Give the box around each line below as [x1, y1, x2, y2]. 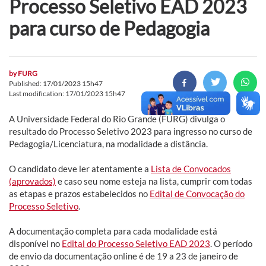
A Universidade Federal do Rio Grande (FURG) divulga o [9, 113, 225, 124]
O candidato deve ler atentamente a [9, 163, 151, 174]
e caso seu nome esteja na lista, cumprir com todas [56, 175, 252, 186]
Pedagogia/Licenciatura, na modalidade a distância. [9, 138, 208, 149]
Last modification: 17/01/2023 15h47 [9, 88, 125, 98]
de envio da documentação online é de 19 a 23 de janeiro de [9, 250, 238, 261]
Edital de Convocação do [150, 188, 245, 199]
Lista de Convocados [151, 163, 231, 174]
